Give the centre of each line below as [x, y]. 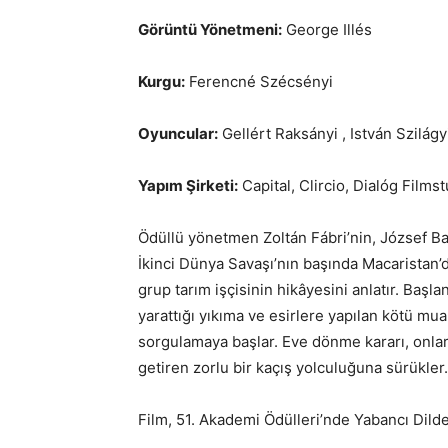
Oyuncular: [178, 133]
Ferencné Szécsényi [259, 81]
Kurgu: [161, 81]
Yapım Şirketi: [188, 185]
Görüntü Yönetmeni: [210, 29]
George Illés [327, 29]
